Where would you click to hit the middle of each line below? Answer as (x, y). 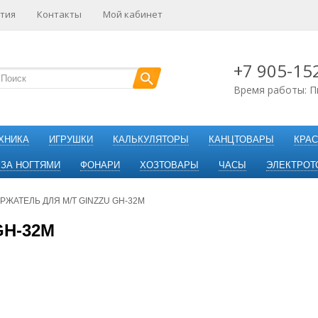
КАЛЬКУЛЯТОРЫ (151, 139)
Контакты (59, 14)
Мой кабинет (133, 14)
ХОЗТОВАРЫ (169, 165)
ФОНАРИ (100, 165)
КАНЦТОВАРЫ (241, 139)
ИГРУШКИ (71, 139)
